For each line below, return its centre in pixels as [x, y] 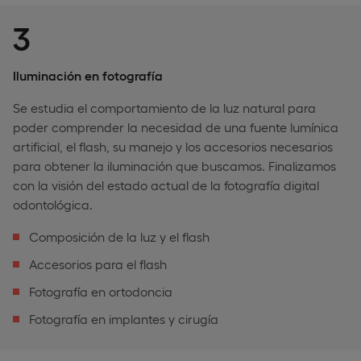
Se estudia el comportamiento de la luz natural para [164, 107]
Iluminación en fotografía [88, 75]
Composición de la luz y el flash [119, 236]
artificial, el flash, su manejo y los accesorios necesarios [173, 146]
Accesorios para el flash [98, 263]
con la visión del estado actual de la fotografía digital [166, 185]
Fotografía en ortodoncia [101, 291]
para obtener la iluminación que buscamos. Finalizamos [174, 165]
